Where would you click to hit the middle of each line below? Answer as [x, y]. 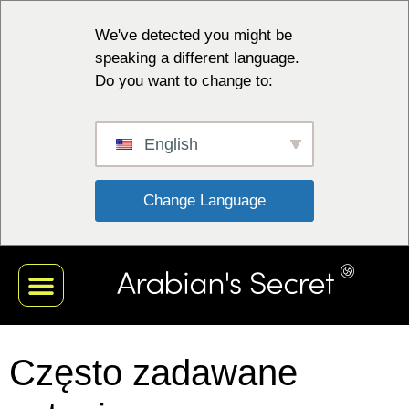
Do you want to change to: [184, 81]
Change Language [207, 200]
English [169, 144]
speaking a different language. [197, 58]
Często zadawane [153, 372]
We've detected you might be [194, 35]
